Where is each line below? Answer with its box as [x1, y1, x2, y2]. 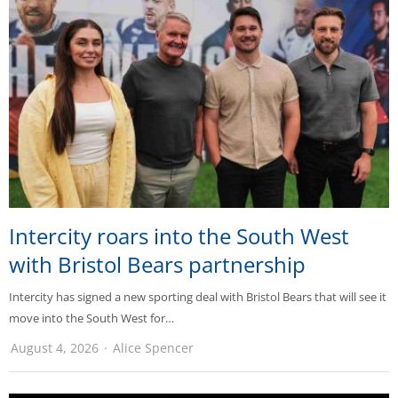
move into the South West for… [9, 309, 174, 326]
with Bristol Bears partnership [9, 249, 306, 279]
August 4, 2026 [11, 338, 99, 356]
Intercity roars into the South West [9, 220, 349, 251]
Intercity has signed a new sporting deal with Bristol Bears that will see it [9, 288, 386, 305]
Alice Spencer [113, 338, 194, 356]
